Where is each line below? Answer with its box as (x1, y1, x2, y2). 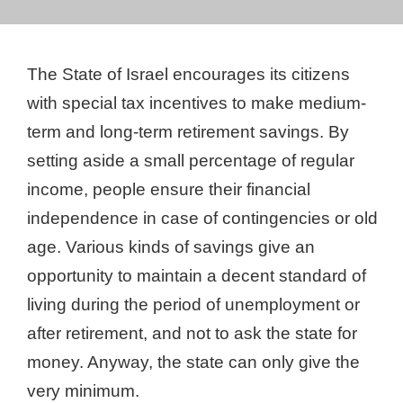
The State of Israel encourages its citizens (27, 65, 350, 84)
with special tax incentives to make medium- (27, 94, 366, 112)
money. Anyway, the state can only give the (27, 353, 360, 372)
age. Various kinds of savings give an (27, 237, 315, 256)
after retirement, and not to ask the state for (27, 324, 357, 343)
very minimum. (27, 381, 139, 400)
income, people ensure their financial (27, 180, 310, 199)
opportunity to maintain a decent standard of (27, 266, 366, 285)
